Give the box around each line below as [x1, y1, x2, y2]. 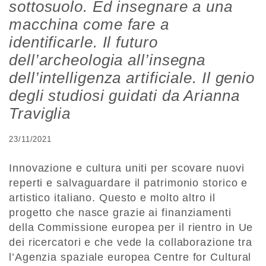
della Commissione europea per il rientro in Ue [9, 221, 254, 233]
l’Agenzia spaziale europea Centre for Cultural [9, 251, 252, 263]
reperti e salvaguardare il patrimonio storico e [9, 176, 248, 189]
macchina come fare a [9, 15, 169, 33]
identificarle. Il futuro [9, 33, 158, 51]
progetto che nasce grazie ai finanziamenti [9, 206, 232, 218]
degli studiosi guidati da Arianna [9, 86, 240, 104]
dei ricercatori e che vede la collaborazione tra [9, 236, 253, 248]
